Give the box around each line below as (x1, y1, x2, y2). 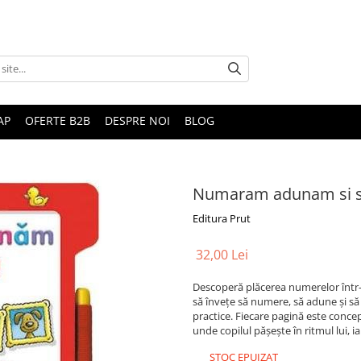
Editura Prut (193, 211, 251, 226)
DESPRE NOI (105, 113, 170, 128)
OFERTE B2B (25, 113, 90, 128)
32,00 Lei (196, 246, 248, 263)
